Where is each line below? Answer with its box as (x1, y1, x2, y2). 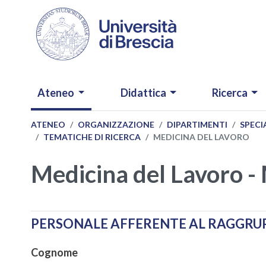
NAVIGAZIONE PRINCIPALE (30, 77, 213, 94)
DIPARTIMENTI (167, 119, 227, 130)
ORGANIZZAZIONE (78, 119, 154, 130)
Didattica (120, 86, 166, 100)
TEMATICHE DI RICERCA (43, 132, 141, 142)
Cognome (31, 245, 78, 259)
